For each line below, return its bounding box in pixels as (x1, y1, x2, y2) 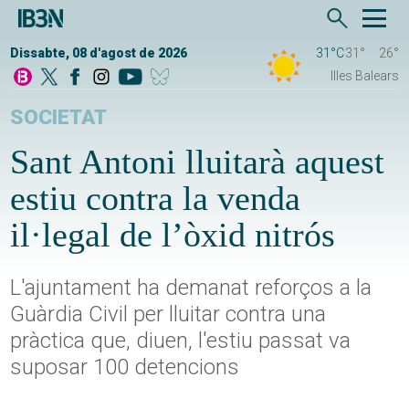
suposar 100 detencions (10, 354, 240, 381)
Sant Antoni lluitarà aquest (10, 142, 385, 182)
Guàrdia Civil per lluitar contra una (10, 301, 327, 328)
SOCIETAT (10, 105, 108, 131)
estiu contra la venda (10, 179, 301, 218)
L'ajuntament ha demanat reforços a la (10, 275, 372, 301)
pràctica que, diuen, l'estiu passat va (10, 328, 351, 354)
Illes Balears (330, 68, 399, 84)
